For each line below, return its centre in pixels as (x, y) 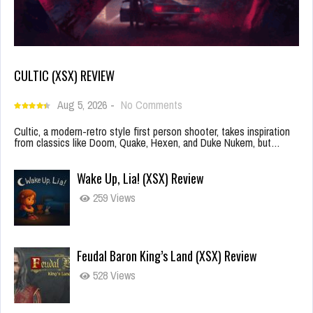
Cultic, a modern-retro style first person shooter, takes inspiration (152, 132)
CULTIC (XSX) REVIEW (64, 76)
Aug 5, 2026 (82, 105)
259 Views (113, 198)
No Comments (152, 105)
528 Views (113, 276)
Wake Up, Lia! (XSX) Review (140, 179)
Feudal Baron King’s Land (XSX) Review (167, 256)
